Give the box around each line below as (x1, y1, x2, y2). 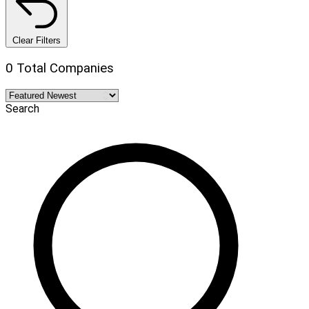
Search (6, 102, 39, 116)
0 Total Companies (6, 60, 114, 76)
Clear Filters (12, 34, 61, 46)
